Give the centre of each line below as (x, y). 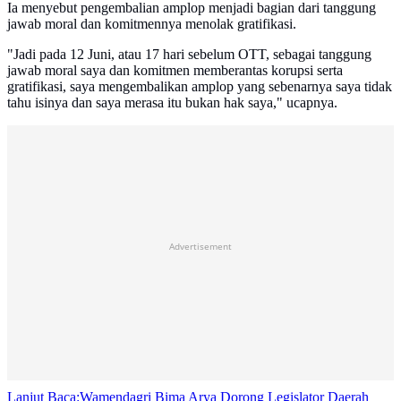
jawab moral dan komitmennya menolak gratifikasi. (152, 23)
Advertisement (200, 246)
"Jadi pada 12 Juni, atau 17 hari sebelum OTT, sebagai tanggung (189, 54)
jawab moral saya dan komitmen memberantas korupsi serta (175, 70)
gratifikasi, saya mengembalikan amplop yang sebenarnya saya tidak (200, 86)
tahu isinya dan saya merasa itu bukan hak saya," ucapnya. (172, 102)
